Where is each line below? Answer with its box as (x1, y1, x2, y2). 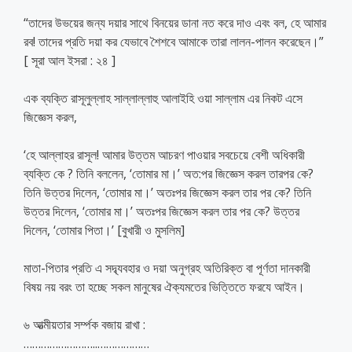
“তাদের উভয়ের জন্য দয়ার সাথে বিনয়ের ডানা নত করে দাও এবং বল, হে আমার (24, 13, 326, 31)
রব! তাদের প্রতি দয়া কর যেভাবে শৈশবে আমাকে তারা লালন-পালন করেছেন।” (24, 32, 324, 50)
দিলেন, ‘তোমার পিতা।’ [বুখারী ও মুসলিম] (24, 221, 185, 239)
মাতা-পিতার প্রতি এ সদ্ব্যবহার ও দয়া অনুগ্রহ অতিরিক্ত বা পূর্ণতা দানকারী (24, 258, 310, 277)
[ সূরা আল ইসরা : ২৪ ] (24, 51, 115, 69)
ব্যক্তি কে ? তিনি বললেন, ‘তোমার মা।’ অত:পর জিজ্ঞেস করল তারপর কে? (24, 164, 313, 182)
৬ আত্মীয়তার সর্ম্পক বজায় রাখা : (24, 315, 145, 333)
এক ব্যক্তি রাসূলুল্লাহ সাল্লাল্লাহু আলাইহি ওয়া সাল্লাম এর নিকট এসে (24, 89, 302, 107)
